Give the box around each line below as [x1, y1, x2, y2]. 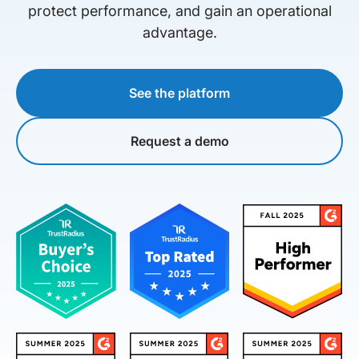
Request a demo [130, 132, 229, 149]
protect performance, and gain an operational [27, 2, 332, 19]
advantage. [142, 23, 217, 41]
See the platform [129, 84, 230, 101]
